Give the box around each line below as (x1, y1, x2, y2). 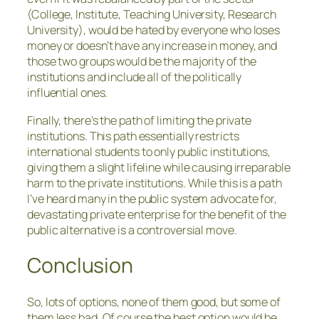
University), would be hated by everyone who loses (27, 22, 281, 38)
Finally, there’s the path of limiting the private (27, 112, 252, 128)
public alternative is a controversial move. (27, 221, 237, 238)
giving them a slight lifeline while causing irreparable (27, 159, 291, 175)
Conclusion (27, 251, 133, 280)
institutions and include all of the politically (27, 69, 242, 85)
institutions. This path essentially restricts (27, 127, 239, 144)
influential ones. (27, 85, 108, 101)
